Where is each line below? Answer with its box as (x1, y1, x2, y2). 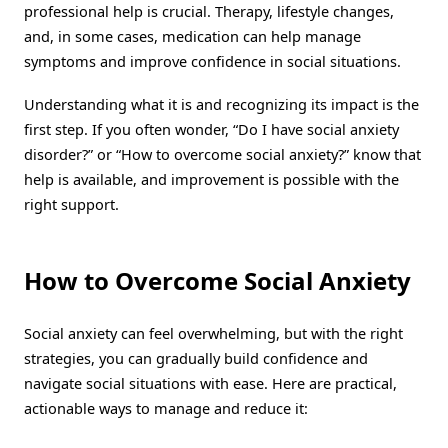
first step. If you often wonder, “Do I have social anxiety (24, 118, 399, 139)
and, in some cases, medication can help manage (24, 25, 361, 46)
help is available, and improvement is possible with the (24, 168, 399, 189)
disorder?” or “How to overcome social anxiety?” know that (24, 143, 421, 164)
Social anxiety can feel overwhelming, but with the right (24, 322, 403, 343)
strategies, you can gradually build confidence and (24, 347, 368, 368)
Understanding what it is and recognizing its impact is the (24, 93, 419, 114)
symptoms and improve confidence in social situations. (24, 50, 401, 71)
